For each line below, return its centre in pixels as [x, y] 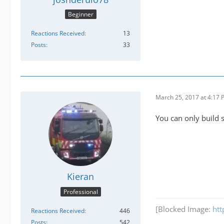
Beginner [80, 14]
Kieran [80, 177]
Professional [80, 191]
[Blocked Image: [184, 209]
